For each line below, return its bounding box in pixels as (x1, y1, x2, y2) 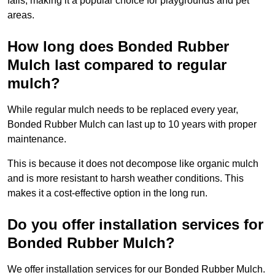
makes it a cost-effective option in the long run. (7, 188, 207, 199)
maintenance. (7, 134, 66, 145)
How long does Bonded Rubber (7, 38, 229, 55)
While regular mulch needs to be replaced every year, (7, 104, 238, 115)
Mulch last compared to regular (7, 56, 227, 74)
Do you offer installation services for (7, 216, 263, 233)
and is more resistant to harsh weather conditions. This (7, 173, 244, 184)
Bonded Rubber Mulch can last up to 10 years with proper (7, 119, 257, 130)
